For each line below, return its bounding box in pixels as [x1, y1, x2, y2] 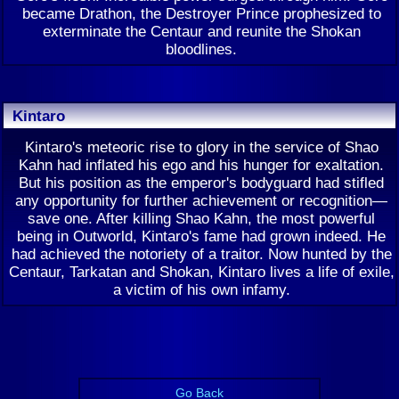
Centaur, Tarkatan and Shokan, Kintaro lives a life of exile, [8, 263, 395, 281]
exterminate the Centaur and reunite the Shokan [42, 22, 361, 40]
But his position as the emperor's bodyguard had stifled [19, 174, 384, 191]
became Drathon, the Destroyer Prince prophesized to [21, 4, 381, 22]
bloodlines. [166, 40, 237, 58]
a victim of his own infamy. [112, 281, 290, 298]
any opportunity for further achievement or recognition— [15, 191, 387, 209]
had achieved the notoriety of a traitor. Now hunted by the [11, 245, 392, 263]
